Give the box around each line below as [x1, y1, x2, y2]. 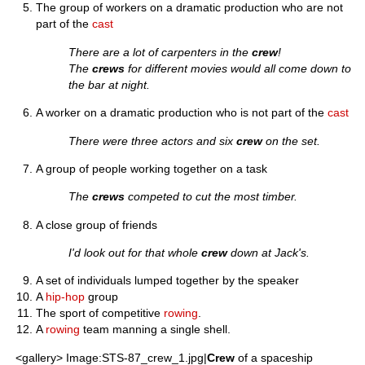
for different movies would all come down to [125, 61, 352, 75]
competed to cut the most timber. [125, 190, 298, 204]
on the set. [262, 134, 321, 147]
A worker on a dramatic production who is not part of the [36, 106, 328, 120]
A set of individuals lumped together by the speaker [36, 274, 300, 288]
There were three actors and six [68, 134, 237, 147]
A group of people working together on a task [36, 161, 268, 175]
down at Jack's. [227, 246, 310, 260]
